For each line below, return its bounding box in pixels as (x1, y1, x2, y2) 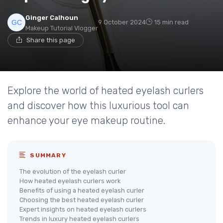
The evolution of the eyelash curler (19, 168, 126, 175)
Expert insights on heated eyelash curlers (19, 206, 146, 213)
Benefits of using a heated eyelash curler (19, 187, 144, 194)
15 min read (154, 18, 189, 26)
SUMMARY (28, 152, 66, 159)
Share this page (26, 36, 75, 44)
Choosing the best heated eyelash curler (19, 196, 144, 204)
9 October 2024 (98, 18, 146, 26)
